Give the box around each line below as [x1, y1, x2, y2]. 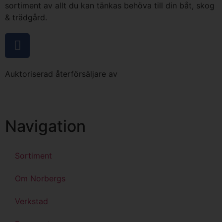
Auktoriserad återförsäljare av [5, 68, 117, 79]
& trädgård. [5, 12, 47, 22]
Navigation [5, 116, 86, 136]
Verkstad [15, 196, 48, 206]
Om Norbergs [15, 173, 65, 183]
